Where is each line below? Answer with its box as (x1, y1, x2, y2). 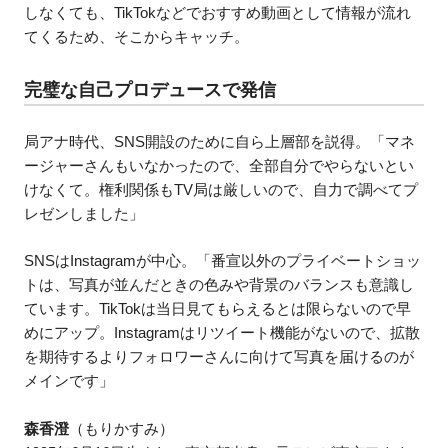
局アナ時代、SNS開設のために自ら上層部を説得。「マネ (24, 132, 416, 150)
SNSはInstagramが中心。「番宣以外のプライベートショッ (24, 252, 422, 270)
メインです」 (24, 372, 115, 390)
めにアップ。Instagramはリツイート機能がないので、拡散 (24, 324, 421, 342)
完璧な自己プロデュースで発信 (24, 80, 277, 101)
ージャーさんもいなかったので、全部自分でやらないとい (24, 156, 415, 174)
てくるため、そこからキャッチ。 (24, 28, 250, 46)
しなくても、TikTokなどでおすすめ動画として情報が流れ (24, 4, 412, 22)
